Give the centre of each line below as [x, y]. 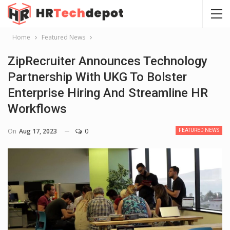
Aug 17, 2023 [38, 131]
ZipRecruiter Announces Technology [108, 61]
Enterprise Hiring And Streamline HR [108, 93]
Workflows [37, 109]
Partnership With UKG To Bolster [97, 77]
